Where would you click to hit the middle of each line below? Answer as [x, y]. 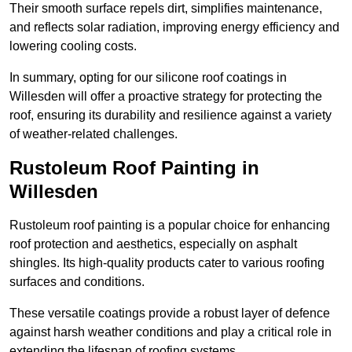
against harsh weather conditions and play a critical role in [170, 332]
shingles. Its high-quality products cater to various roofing [167, 263]
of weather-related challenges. [93, 134]
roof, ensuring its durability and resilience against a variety [170, 115]
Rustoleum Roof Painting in [134, 168]
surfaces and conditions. [77, 282]
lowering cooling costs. [73, 46]
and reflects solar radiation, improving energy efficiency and [174, 27]
